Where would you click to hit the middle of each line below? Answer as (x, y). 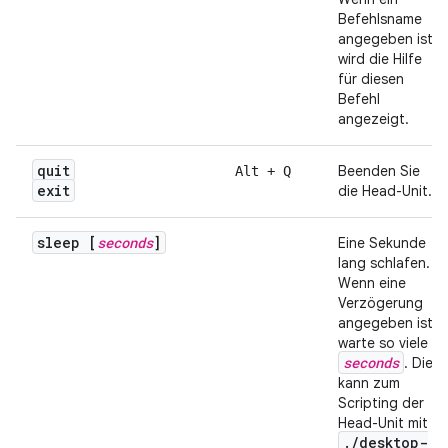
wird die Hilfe (380, 59)
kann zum (369, 383)
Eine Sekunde (382, 243)
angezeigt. (373, 119)
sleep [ (67, 243)
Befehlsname (380, 19)
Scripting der (381, 403)
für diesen (371, 79)
